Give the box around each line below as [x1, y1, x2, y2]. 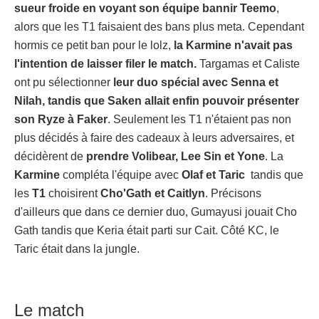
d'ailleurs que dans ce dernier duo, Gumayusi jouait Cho [14, 206, 297, 218]
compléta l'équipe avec [60, 169, 179, 181]
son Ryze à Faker [14, 113, 108, 125]
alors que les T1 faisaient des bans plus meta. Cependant [14, 21, 304, 33]
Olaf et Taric [179, 169, 245, 181]
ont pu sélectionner [14, 76, 113, 88]
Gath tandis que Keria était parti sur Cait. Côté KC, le [14, 224, 279, 236]
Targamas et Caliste [197, 58, 300, 70]
